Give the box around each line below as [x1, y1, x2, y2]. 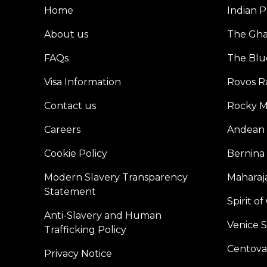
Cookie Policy [44, 148, 107, 159]
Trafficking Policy [44, 224, 126, 235]
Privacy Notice [44, 248, 112, 259]
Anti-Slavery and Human [44, 210, 162, 221]
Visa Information [44, 76, 121, 88]
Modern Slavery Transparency [44, 172, 188, 183]
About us [44, 29, 88, 40]
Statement [44, 186, 96, 197]
